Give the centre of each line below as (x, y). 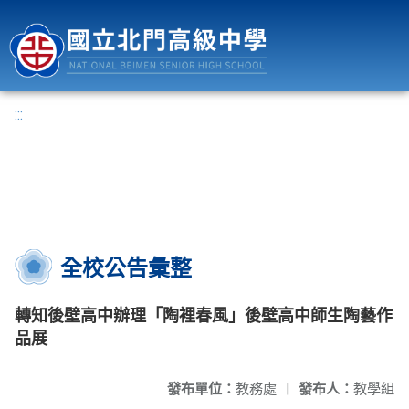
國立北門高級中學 (348, 11)
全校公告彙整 (126, 268)
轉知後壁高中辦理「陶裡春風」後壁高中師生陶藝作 (204, 315)
